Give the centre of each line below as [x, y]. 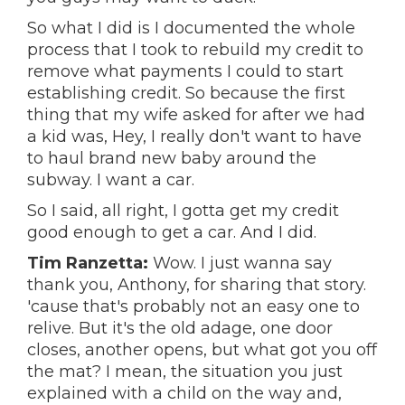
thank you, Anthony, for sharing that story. [197, 285]
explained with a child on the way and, [184, 393]
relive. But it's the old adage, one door [180, 328]
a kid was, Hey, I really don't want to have [194, 137]
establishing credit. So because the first [186, 93]
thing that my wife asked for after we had [196, 115]
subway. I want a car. [111, 180]
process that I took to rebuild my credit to [195, 50]
